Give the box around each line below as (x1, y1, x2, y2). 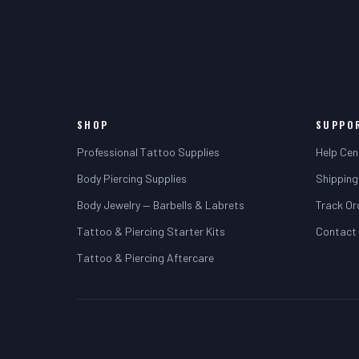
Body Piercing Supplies (77, 171, 187, 185)
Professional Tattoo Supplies (77, 145, 220, 159)
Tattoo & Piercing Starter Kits (77, 224, 225, 238)
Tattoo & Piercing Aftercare (77, 251, 214, 264)
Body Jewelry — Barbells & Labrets (77, 198, 244, 212)
